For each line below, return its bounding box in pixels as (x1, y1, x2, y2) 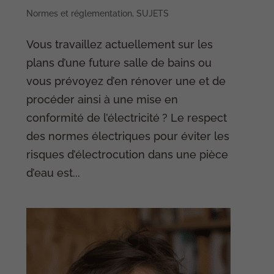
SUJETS (136, 8, 169, 18)
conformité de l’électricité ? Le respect (26, 111, 228, 124)
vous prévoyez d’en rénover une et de (26, 74, 226, 87)
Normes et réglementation (26, 8, 133, 18)
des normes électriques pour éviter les (26, 129, 230, 143)
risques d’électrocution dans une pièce (26, 147, 229, 161)
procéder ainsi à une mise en (26, 92, 179, 106)
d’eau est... (26, 166, 81, 179)
